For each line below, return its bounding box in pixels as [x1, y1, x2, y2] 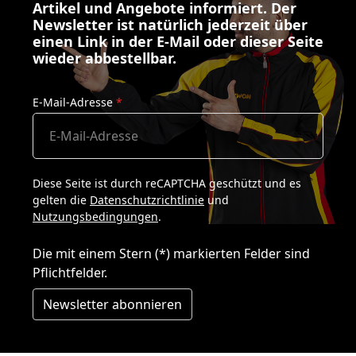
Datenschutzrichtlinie [90, 192, 204, 208]
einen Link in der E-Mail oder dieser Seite [33, 32, 323, 52]
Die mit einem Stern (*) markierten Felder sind [33, 245, 310, 263]
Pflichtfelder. [33, 264, 107, 282]
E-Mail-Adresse [33, 95, 116, 110]
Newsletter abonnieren [43, 296, 182, 314]
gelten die [33, 192, 90, 208]
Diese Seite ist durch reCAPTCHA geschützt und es [33, 176, 301, 192]
